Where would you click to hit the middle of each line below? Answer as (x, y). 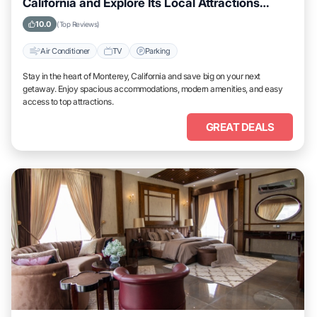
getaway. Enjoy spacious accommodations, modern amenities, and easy (153, 89)
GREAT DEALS (240, 127)
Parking (157, 51)
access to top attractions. (68, 102)
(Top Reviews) (78, 24)
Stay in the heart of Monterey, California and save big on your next (142, 76)
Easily (39, 18)
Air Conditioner (65, 51)
